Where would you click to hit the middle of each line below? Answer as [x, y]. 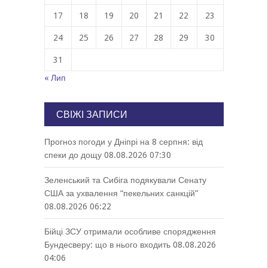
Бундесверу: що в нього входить [107, 245]
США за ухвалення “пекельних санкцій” [121, 193]
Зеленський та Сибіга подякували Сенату [125, 180]
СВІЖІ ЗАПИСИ [92, 115]
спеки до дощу [73, 155]
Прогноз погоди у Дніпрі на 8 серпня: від [123, 142]
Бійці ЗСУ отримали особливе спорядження [130, 232]
